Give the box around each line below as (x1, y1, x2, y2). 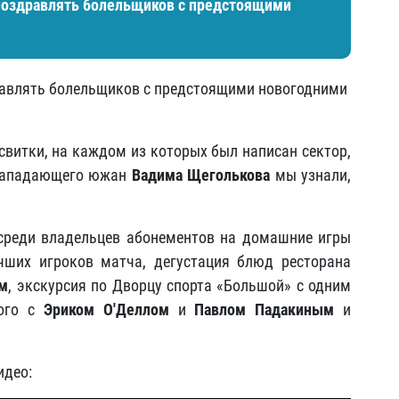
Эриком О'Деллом (43, 300, 169, 319)
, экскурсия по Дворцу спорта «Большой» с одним (8, 276, 352, 295)
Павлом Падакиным (194, 300, 335, 319)
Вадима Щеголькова (131, 166, 270, 184)
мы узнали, (270, 166, 351, 184)
